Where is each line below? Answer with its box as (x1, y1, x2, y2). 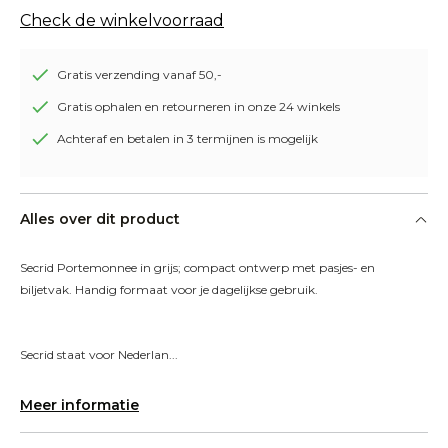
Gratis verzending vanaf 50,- (57, 67, 222, 82)
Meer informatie (20, 396, 139, 414)
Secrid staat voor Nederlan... (20, 347, 178, 362)
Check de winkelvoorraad (20, 11, 224, 30)
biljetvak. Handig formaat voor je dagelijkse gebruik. (20, 282, 318, 297)
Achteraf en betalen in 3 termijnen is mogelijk (57, 131, 318, 146)
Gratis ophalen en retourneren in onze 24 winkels (57, 99, 340, 114)
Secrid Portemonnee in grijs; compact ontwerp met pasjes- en (20, 260, 375, 275)
